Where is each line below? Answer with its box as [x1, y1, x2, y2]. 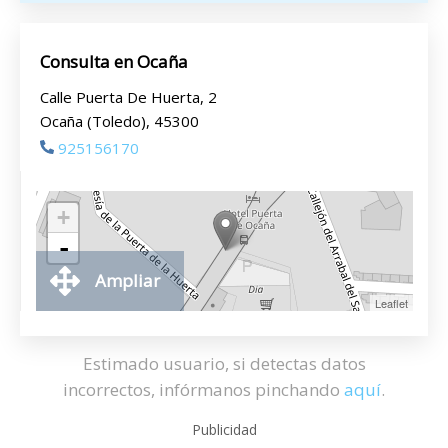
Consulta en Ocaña [40, 50, 188, 73]
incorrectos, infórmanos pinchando [63, 378, 344, 401]
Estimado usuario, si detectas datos [82, 352, 366, 375]
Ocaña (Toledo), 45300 [40, 111, 199, 131]
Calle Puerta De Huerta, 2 [40, 87, 217, 107]
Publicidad [191, 420, 257, 439]
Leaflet [375, 295, 408, 311]
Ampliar [95, 269, 160, 292]
